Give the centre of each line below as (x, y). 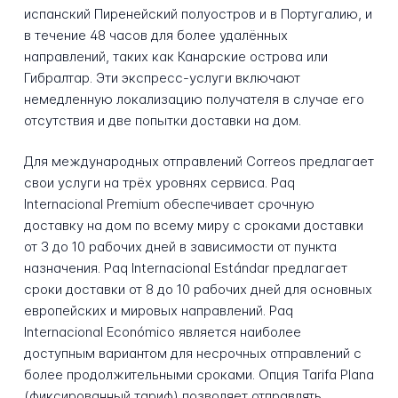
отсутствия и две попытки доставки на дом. (162, 120)
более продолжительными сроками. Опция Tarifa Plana (199, 375)
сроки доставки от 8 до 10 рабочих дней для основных (198, 290)
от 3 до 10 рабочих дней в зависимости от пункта (180, 247)
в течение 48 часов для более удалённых (155, 35)
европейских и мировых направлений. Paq (158, 311)
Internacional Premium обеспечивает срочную (169, 204)
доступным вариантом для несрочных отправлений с (192, 354)
